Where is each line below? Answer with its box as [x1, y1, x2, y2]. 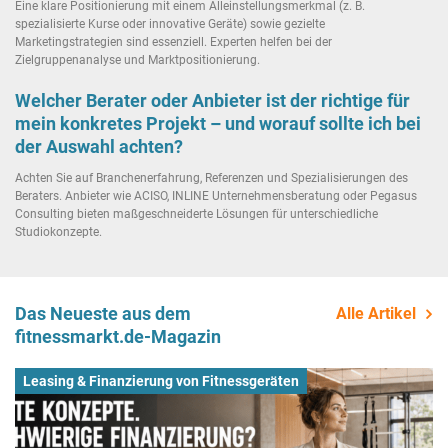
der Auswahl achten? [15, 135, 183, 157]
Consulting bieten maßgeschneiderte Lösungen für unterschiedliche [15, 207, 378, 222]
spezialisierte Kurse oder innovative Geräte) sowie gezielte [15, 16, 325, 31]
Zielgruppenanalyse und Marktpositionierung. [15, 52, 260, 67]
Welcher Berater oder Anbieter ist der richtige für [15, 89, 410, 111]
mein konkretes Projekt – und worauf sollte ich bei [15, 112, 421, 134]
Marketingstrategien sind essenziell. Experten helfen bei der [15, 34, 332, 49]
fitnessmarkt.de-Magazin [15, 326, 221, 348]
